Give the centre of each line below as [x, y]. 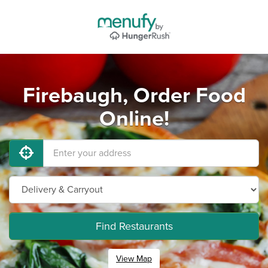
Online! [134, 119]
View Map [134, 259]
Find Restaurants [134, 226]
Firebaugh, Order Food [134, 95]
